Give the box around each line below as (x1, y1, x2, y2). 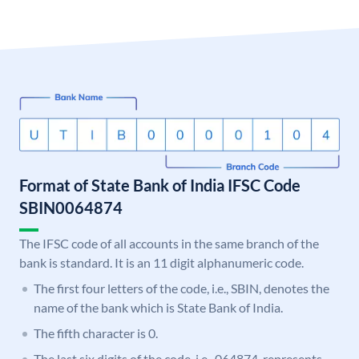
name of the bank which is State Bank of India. (34, 300, 283, 316)
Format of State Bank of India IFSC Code (19, 175, 301, 196)
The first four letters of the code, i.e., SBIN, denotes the (34, 280, 329, 296)
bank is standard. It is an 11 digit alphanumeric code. (19, 255, 304, 271)
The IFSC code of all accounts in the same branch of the (19, 236, 319, 252)
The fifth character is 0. (34, 325, 158, 341)
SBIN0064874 (19, 198, 123, 218)
